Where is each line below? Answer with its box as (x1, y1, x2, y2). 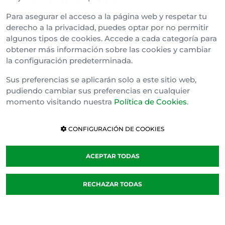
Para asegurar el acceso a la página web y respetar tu (6, 12, 207, 22)
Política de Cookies (114, 97, 187, 107)
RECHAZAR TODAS (83, 180, 142, 188)
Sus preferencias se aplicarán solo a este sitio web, (6, 75, 196, 85)
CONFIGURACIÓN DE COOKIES (67, 125, 164, 133)
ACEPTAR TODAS (85, 152, 140, 160)
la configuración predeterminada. (6, 56, 133, 66)
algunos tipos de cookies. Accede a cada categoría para (6, 34, 217, 44)
